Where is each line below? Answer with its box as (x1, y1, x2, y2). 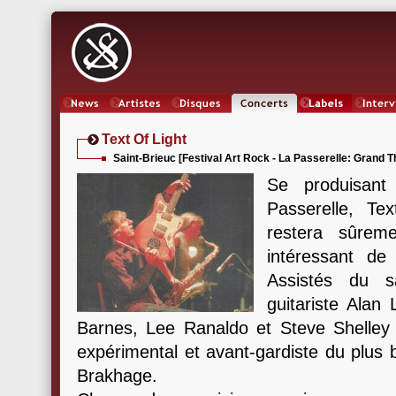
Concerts (244, 113, 285, 126)
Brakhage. (77, 366, 157, 385)
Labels (310, 113, 341, 126)
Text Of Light (102, 132, 187, 147)
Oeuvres (181, 113, 219, 126)
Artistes (121, 113, 157, 126)
